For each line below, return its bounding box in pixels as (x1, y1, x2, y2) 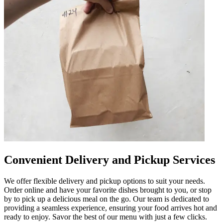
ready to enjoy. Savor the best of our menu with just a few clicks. (4, 212, 207, 221)
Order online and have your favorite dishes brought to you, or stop (4, 185, 212, 194)
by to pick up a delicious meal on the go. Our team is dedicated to (4, 194, 209, 203)
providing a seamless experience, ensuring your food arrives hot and (4, 203, 217, 212)
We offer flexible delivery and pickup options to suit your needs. (4, 176, 205, 185)
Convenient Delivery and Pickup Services (4, 153, 215, 166)
